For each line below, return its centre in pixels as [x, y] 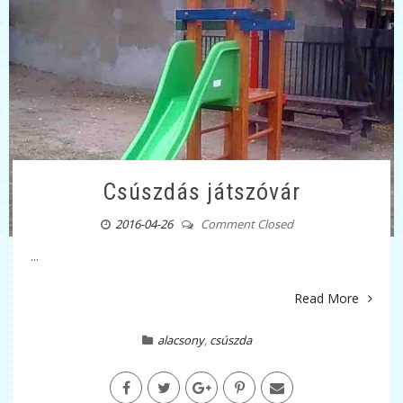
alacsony [181, 340]
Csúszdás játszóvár [201, 192]
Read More [326, 299]
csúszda [231, 340]
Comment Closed [246, 224]
